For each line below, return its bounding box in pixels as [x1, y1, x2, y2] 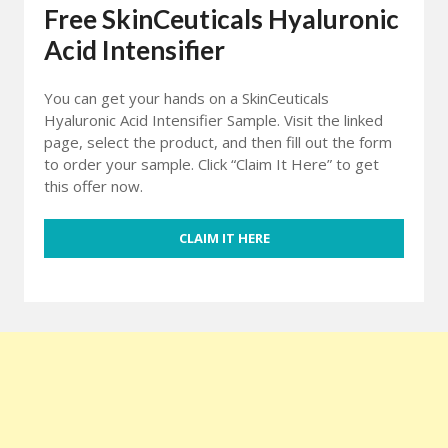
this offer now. [44, 175, 143, 196]
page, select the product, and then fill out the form [44, 131, 392, 152]
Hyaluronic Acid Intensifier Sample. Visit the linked [44, 109, 383, 130]
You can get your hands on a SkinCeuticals [44, 87, 329, 108]
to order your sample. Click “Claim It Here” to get [44, 153, 379, 174]
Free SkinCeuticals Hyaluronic [44, 2, 399, 35]
